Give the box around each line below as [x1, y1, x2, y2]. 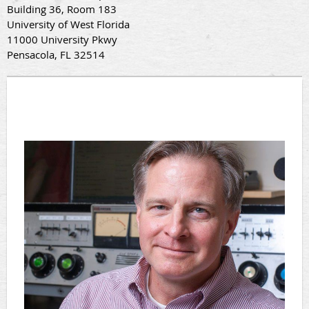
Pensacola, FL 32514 [7, 48, 105, 62]
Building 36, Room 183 [7, 2, 117, 17]
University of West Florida [7, 17, 130, 32]
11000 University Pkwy [7, 32, 117, 47]
